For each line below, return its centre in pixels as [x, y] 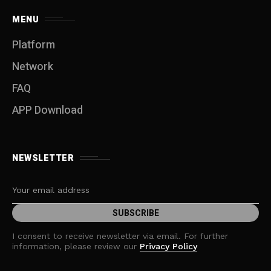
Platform [34, 45]
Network [33, 67]
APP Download [47, 110]
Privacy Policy [168, 246]
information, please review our [76, 246]
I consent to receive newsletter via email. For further [120, 236]
